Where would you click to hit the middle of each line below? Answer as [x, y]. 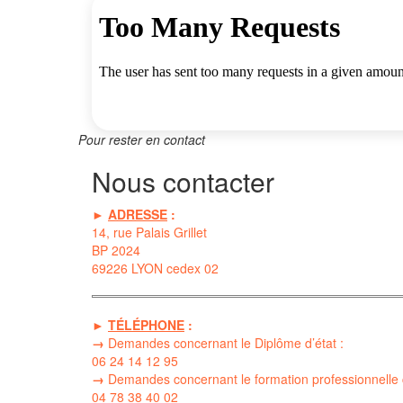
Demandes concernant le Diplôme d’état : [224, 342]
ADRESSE [138, 214]
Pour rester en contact [142, 139]
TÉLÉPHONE [146, 324]
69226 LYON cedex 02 [155, 268]
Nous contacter [183, 181]
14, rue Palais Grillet [149, 232]
